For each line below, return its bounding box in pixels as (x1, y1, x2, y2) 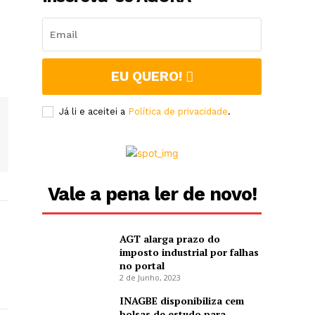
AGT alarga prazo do (119, 232, 220, 246)
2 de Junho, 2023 (119, 272, 181, 283)
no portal (119, 259, 165, 273)
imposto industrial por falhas (119, 245, 259, 259)
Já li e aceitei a (59, 106, 129, 117)
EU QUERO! (110, 68, 182, 85)
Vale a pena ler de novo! (47, 183, 257, 206)
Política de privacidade (128, 106, 229, 117)
